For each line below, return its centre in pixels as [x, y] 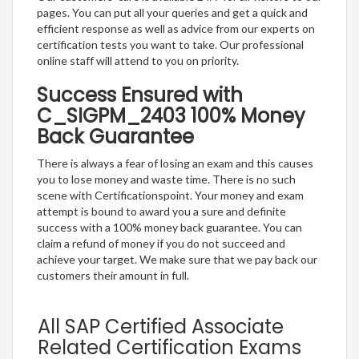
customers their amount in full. [113, 275]
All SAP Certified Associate [161, 326]
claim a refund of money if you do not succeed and [161, 243]
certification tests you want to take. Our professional [170, 44]
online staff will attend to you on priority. [138, 60]
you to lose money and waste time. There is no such [166, 179]
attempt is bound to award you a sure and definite [161, 211]
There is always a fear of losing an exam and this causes [175, 163]
